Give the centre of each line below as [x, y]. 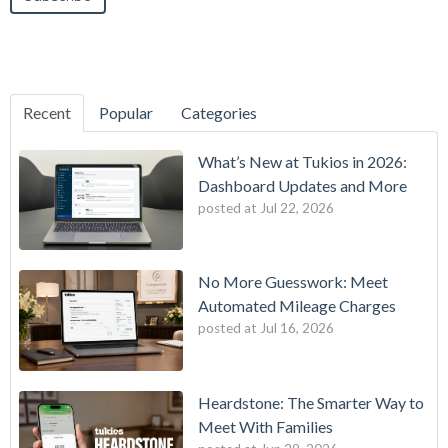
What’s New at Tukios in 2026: [302, 161]
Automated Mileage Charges [297, 306]
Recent [47, 112]
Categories [219, 112]
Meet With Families [265, 426]
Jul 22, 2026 [297, 207]
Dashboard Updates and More [302, 185]
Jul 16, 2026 [297, 328]
